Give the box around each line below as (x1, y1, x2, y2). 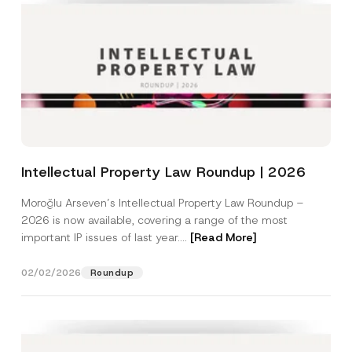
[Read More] (189, 230, 257, 244)
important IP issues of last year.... (20, 230, 190, 244)
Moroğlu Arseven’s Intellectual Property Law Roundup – (20, 196, 304, 210)
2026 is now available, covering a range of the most (20, 213, 288, 227)
